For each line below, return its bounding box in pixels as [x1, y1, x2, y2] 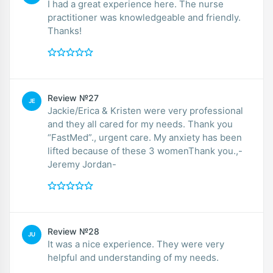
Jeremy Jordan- [48, 158, 116, 170]
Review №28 [48, 225, 99, 236]
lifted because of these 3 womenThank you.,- [48, 144, 243, 157]
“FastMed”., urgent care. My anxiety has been [48, 131, 242, 143]
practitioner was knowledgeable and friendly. [48, 11, 241, 23]
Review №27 [48, 92, 99, 103]
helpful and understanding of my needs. [48, 251, 219, 263]
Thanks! [48, 24, 82, 37]
